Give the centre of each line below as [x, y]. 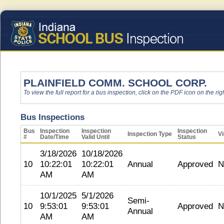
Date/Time [54, 137]
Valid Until [95, 137]
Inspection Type [150, 134]
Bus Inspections [52, 117]
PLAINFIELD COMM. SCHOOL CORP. [115, 83]
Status [187, 137]
